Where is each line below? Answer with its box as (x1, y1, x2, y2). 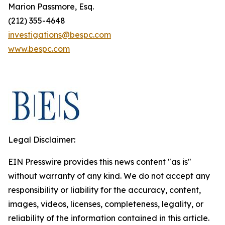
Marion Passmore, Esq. (8, 2, 94, 12)
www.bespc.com (8, 44, 70, 54)
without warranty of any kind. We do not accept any (8, 171, 210, 181)
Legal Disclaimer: (8, 135, 75, 145)
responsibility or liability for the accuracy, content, (8, 185, 201, 195)
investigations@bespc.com (8, 30, 111, 40)
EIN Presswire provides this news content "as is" (8, 157, 191, 167)
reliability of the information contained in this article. (8, 213, 209, 223)
